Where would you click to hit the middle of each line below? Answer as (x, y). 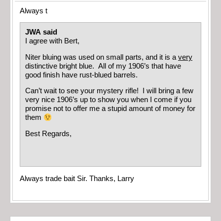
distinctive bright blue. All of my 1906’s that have (103, 66)
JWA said (42, 32)
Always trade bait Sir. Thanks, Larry (77, 178)
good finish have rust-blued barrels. (81, 75)
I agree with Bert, (52, 41)
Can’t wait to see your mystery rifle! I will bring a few (109, 91)
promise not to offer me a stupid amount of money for (110, 109)
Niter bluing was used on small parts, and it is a (102, 57)
